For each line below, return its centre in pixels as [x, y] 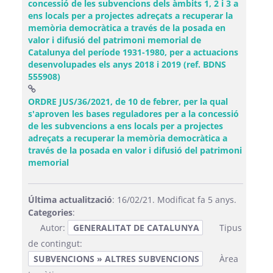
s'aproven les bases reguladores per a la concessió [133, 114]
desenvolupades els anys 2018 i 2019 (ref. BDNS [127, 64]
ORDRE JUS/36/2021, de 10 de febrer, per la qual [128, 101]
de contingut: [55, 243]
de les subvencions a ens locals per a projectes [126, 126]
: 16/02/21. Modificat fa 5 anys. [174, 200]
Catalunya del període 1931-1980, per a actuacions [133, 52]
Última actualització [70, 200]
